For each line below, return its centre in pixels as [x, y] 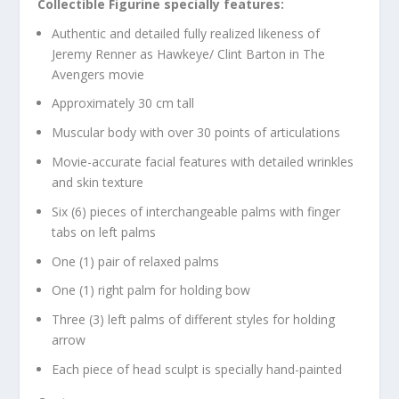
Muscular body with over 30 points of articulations [196, 133]
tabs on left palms [104, 232]
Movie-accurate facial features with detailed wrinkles [203, 161]
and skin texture [98, 182]
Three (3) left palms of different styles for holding [194, 320]
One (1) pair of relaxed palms [136, 261]
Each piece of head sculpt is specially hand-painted [197, 369]
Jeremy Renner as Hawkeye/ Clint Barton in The [189, 53]
